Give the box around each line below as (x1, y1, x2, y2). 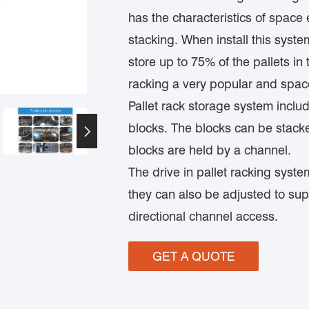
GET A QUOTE (152, 249, 235, 263)
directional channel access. (128, 209, 278, 223)
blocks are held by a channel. (128, 143, 291, 157)
